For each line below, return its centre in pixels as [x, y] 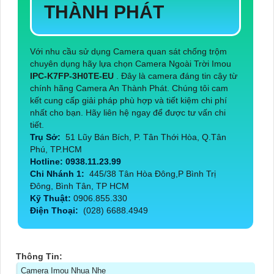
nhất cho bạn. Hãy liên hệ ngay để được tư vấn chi [128, 112]
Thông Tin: [39, 256]
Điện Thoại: [55, 210]
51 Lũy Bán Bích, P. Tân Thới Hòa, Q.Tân [145, 137]
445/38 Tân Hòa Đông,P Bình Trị [151, 173]
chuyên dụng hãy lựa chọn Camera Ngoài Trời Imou [131, 63]
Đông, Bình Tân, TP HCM [80, 186]
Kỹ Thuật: [52, 198]
